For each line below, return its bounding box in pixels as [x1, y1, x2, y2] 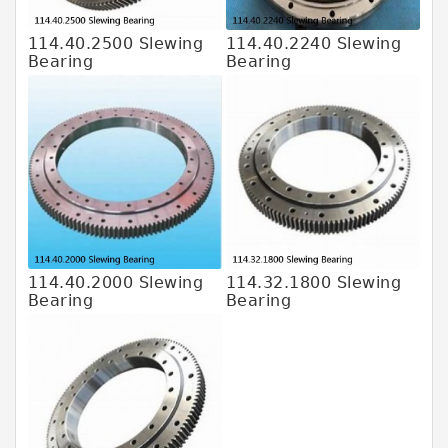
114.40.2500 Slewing [27, 34, 204, 53]
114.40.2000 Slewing [27, 272, 204, 292]
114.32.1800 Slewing [225, 272, 402, 292]
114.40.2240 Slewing [225, 34, 402, 53]
